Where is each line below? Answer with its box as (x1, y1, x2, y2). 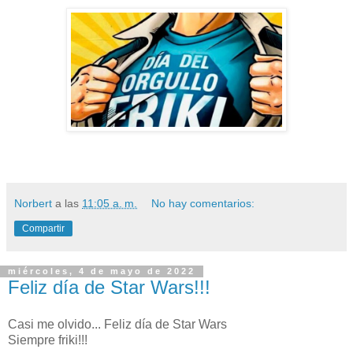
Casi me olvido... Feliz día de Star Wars (8, 318, 227, 332)
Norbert (14, 196, 52, 210)
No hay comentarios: (151, 196, 255, 210)
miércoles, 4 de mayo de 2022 (8, 266, 195, 277)
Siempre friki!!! (8, 333, 87, 347)
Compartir (22, 222, 65, 234)
